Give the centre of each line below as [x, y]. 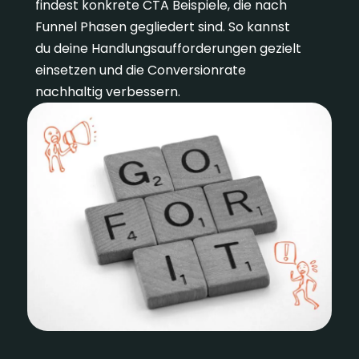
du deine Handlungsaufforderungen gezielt [168, 49]
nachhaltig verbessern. [107, 92]
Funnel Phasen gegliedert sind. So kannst [162, 27]
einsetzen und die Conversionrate [140, 71]
